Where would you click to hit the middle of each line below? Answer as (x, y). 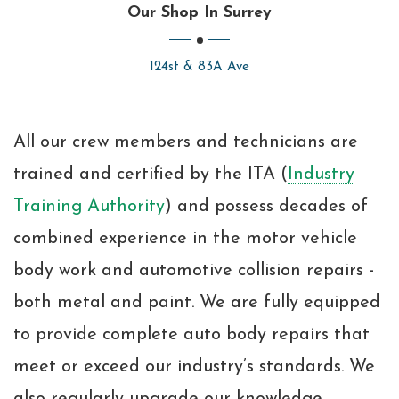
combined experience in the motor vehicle (185, 239)
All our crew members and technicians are (186, 143)
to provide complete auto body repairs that (191, 335)
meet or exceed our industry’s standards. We (194, 367)
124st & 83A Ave (199, 68)
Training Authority (89, 207)
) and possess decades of (266, 207)
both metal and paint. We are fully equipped (197, 303)
